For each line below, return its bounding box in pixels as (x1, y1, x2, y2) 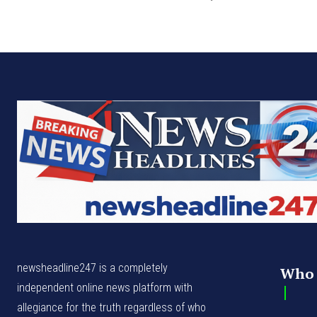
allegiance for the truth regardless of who (17, 300, 206, 314)
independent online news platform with (17, 280, 192, 294)
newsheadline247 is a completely (17, 260, 168, 275)
